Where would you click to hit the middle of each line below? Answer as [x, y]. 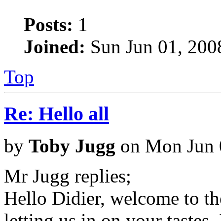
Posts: [48, 25]
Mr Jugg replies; [68, 176]
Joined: [55, 47]
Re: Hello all [56, 113]
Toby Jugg [72, 146]
